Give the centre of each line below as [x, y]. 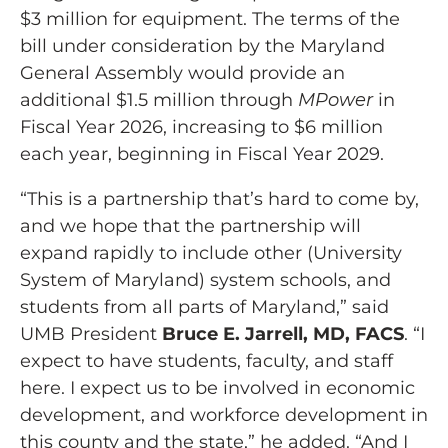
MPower [335, 100]
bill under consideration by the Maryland [202, 46]
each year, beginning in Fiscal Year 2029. [202, 154]
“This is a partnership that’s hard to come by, [219, 199]
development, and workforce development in [224, 415]
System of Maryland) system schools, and [205, 280]
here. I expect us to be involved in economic [217, 388]
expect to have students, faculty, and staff [206, 361]
